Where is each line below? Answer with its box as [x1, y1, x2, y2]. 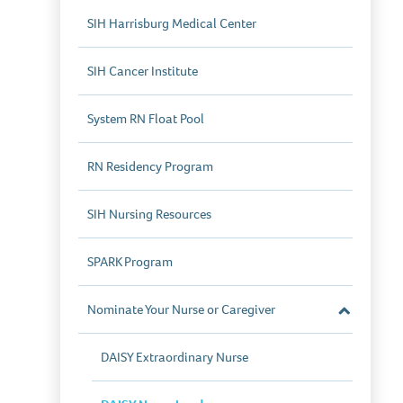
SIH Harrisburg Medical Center [87, 14, 257, 32]
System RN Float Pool [87, 110, 205, 128]
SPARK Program [87, 253, 174, 271]
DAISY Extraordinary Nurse [101, 348, 249, 366]
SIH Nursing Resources [87, 205, 212, 223]
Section [338, 319, 385, 338]
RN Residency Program [87, 157, 214, 175]
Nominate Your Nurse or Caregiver [87, 300, 276, 318]
